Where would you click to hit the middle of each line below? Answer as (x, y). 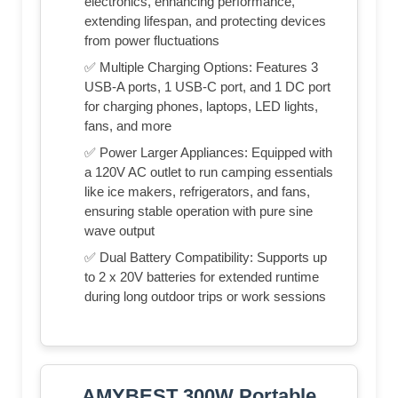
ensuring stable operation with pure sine (199, 211)
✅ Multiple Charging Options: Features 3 (201, 68)
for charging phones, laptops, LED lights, (201, 107)
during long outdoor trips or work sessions (205, 297)
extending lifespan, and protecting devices (205, 21)
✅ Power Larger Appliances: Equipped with (208, 153)
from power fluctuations (152, 41)
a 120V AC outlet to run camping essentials (209, 172)
